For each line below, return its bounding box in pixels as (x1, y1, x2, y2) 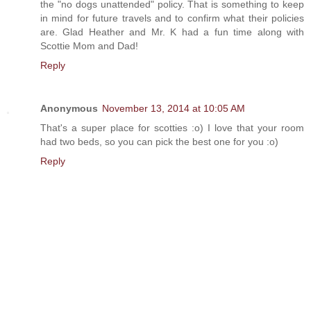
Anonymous (40, 103, 98, 115)
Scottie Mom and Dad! (40, 40, 138, 52)
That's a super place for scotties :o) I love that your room (40, 122, 304, 134)
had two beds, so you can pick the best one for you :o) (40, 136, 278, 148)
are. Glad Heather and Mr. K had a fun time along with (40, 26, 304, 38)
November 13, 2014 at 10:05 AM (102, 103, 245, 115)
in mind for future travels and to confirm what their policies (40, 12, 304, 24)
